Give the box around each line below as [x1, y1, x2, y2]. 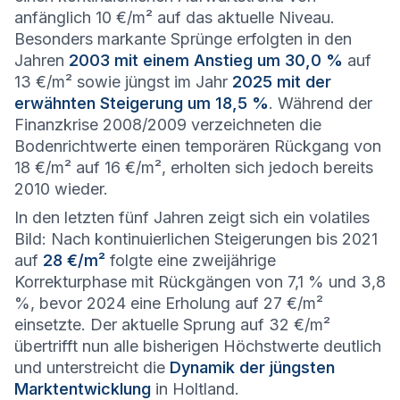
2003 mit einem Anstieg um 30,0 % [69, 51, 343, 70]
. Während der [269, 94, 372, 112]
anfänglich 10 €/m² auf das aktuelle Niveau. [14, 8, 335, 27]
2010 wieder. [14, 179, 108, 198]
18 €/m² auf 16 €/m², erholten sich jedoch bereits [14, 158, 373, 177]
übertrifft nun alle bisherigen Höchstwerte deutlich [14, 337, 381, 355]
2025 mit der [232, 72, 331, 91]
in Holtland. [151, 379, 239, 398]
